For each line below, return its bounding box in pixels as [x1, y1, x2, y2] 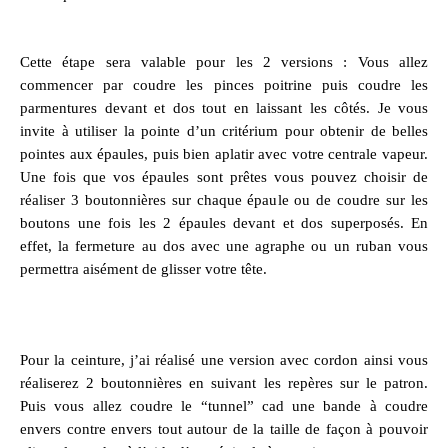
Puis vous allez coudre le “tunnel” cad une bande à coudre [20, 397, 428, 414]
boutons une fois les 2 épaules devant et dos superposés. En [20, 215, 428, 231]
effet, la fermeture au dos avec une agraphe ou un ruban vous [20, 238, 428, 254]
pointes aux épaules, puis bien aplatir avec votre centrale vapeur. [20, 146, 428, 162]
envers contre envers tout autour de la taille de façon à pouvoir [20, 420, 428, 437]
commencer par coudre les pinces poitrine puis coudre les [20, 77, 428, 93]
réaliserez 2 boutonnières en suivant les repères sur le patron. [20, 374, 428, 391]
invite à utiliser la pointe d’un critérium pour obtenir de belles [20, 123, 428, 139]
